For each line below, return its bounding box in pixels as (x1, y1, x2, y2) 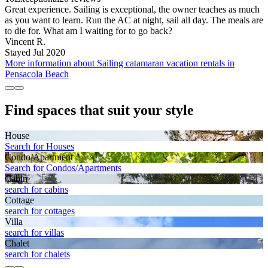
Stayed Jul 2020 (5, 47, 65, 57)
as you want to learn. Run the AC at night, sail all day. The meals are (5, 14, 263, 25)
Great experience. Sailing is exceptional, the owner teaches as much (5, 4, 260, 14)
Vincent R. (5, 36, 45, 47)
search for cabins (5, 184, 68, 194)
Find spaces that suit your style (5, 102, 194, 118)
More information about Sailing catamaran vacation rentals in (5, 57, 234, 68)
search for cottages (5, 205, 75, 216)
